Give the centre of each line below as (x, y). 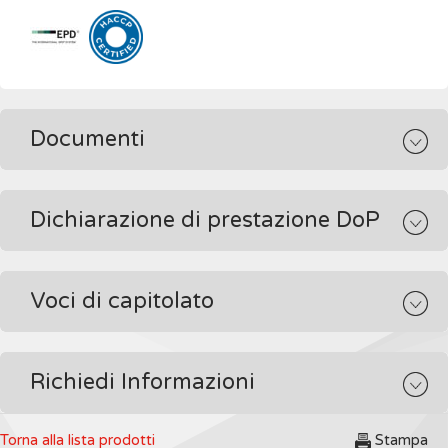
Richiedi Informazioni (142, 381)
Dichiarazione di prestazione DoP (205, 219)
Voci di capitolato (122, 300)
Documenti (87, 138)
